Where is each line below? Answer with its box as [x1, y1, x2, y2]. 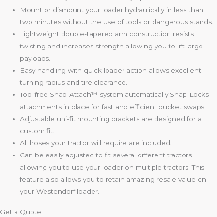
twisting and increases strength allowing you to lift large [20, 42, 203, 50]
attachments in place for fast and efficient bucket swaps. [20, 103, 206, 111]
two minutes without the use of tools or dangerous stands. [20, 18, 214, 26]
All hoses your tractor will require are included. [20, 139, 172, 147]
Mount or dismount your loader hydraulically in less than [20, 6, 204, 14]
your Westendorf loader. [20, 187, 100, 196]
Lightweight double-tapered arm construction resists [20, 30, 194, 38]
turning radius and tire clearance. [20, 78, 128, 87]
